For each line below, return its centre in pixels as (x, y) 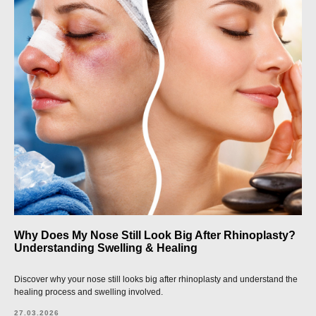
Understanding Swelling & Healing (106, 248)
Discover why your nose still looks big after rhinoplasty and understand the (156, 279)
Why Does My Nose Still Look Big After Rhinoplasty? (155, 235)
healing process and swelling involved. (89, 292)
